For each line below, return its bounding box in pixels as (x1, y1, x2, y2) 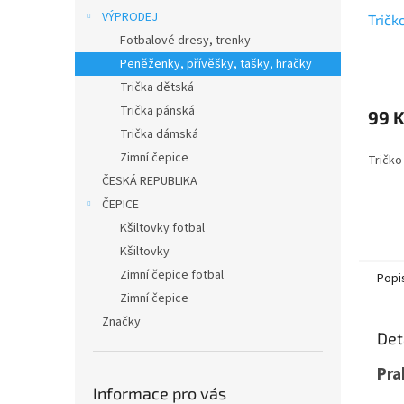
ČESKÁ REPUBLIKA (102, 172, 197, 190)
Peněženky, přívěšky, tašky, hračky (120, 55, 312, 73)
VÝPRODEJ (102, 8, 158, 26)
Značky (102, 313, 141, 331)
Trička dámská (120, 125, 198, 143)
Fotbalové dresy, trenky (120, 32, 251, 50)
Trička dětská (120, 78, 194, 96)
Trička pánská (120, 102, 195, 120)
